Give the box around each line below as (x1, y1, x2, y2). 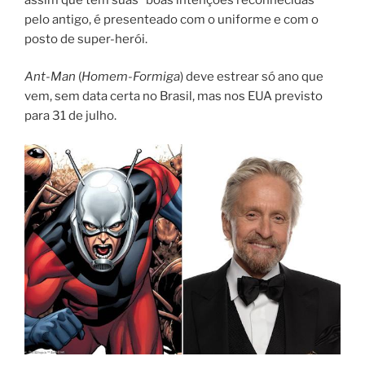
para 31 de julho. (24, 108, 117, 124)
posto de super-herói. (24, 31, 147, 46)
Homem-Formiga (81, 69, 180, 85)
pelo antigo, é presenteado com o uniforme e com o (24, 11, 319, 27)
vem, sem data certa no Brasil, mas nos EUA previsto (24, 89, 323, 104)
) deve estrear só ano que (180, 69, 323, 85)
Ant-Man (24, 69, 76, 85)
